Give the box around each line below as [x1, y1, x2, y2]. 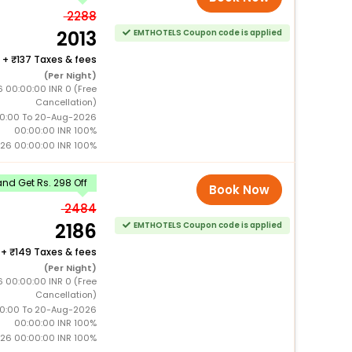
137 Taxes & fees [16, 52, 97, 66]
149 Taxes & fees [14, 244, 97, 258]
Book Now [209, 181, 270, 198]
